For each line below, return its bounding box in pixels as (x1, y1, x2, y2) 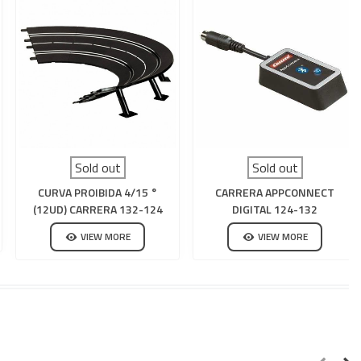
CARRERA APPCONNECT (215, 184, 334, 201)
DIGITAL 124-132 (232, 201, 317, 218)
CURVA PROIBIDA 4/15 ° (38, 184, 157, 201)
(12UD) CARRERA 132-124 (32, 201, 163, 218)
